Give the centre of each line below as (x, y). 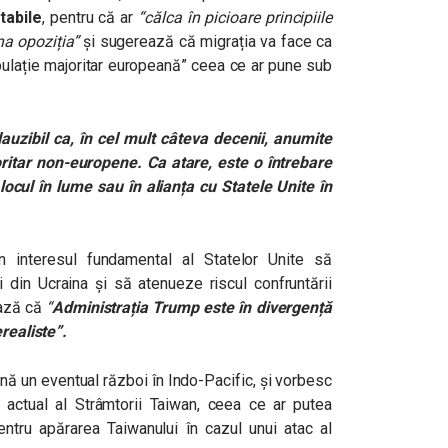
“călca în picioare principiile (235, 17)
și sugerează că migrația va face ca (205, 41)
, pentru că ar (90, 17)
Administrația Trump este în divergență (191, 307)
